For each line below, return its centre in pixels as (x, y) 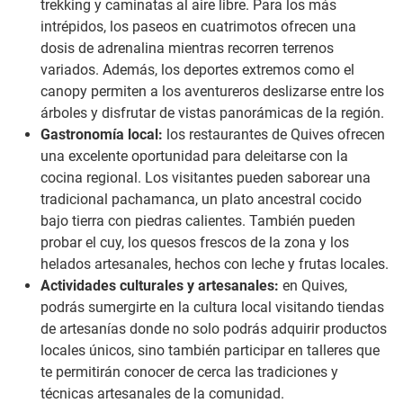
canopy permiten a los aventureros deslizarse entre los (212, 92)
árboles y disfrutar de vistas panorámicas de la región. (212, 113)
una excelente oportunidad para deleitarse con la (194, 157)
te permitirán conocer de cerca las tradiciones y (189, 372)
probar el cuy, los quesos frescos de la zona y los (195, 243)
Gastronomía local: (103, 135)
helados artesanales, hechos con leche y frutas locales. (215, 264)
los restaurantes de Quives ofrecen (276, 135)
